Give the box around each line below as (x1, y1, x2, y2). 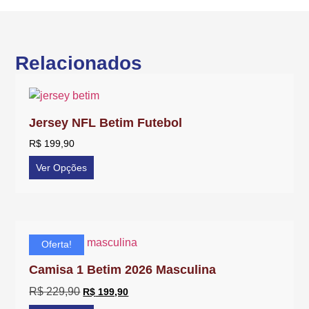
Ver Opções (36, 161, 88, 173)
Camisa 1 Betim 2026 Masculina (29, 262, 217, 277)
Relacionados (15, 52, 143, 74)
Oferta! (41, 238, 72, 250)
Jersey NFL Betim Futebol (29, 115, 183, 130)
